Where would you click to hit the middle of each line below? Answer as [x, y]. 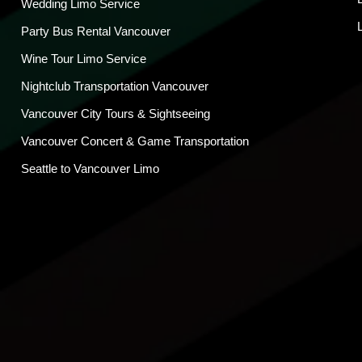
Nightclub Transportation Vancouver [115, 86]
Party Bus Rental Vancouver [96, 32]
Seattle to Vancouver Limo [90, 169]
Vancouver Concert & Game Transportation [135, 141]
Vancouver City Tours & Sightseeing [116, 114]
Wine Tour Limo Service [84, 59]
